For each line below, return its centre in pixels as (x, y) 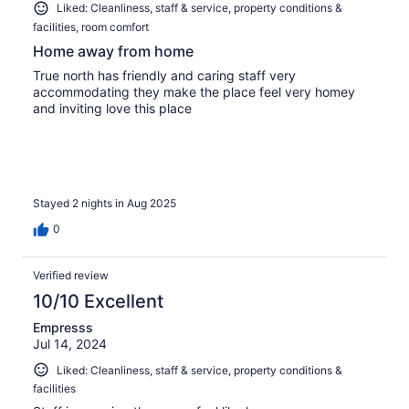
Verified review (71, 275)
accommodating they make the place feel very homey (194, 92)
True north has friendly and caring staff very (164, 76)
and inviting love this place (112, 109)
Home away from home (113, 52)
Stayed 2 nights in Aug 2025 (105, 203)
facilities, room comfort (91, 27)
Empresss (63, 327)
